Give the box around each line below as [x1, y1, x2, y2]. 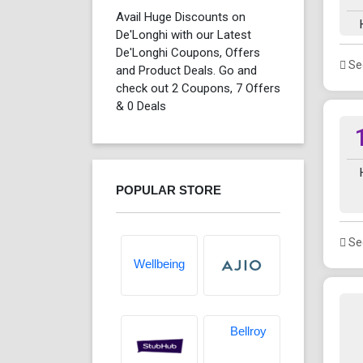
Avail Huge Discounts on [116, 9, 246, 24]
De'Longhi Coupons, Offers [116, 45, 260, 60]
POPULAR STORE [116, 182, 221, 197]
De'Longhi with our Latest [116, 27, 251, 42]
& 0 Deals [116, 98, 166, 113]
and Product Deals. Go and [116, 62, 257, 78]
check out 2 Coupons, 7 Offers [116, 80, 280, 96]
